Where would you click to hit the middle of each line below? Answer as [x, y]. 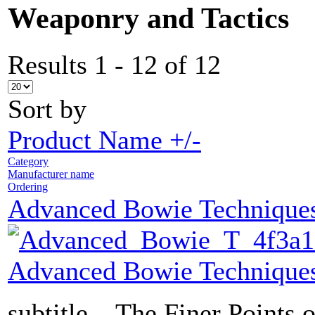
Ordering [28, 187]
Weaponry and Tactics [148, 18]
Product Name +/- [104, 140]
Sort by [47, 109]
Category [28, 162]
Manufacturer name [51, 174]
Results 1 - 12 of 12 [114, 65]
